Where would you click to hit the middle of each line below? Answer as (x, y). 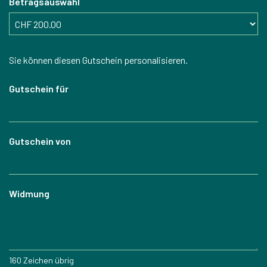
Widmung (29, 194)
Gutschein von (40, 141)
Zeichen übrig (48, 260)
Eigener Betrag (38, 42)
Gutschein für (39, 89)
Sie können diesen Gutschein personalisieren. (98, 60)
